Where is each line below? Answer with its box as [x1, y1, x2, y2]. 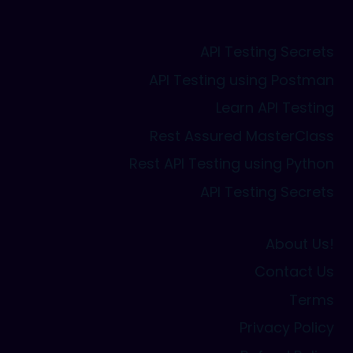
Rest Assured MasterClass [150, 125, 334, 146]
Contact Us [255, 262, 334, 282]
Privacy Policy [240, 318, 334, 338]
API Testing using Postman [149, 69, 334, 90]
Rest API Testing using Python [129, 154, 334, 174]
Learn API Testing [216, 98, 334, 118]
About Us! [266, 233, 334, 254]
